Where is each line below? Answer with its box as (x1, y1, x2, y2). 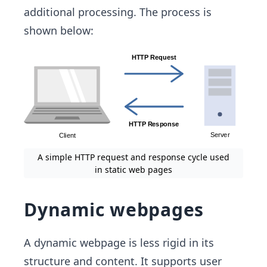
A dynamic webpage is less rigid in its (24, 235, 214, 250)
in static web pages (95, 163, 172, 175)
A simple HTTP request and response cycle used (38, 151, 229, 163)
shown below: (24, 23, 94, 38)
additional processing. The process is (24, 5, 212, 19)
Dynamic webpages (24, 197, 204, 222)
